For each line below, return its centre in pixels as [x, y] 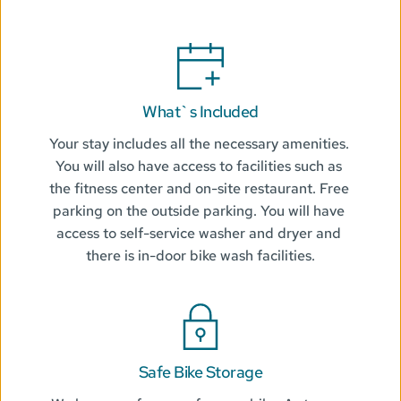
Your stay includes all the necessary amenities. [199, 144]
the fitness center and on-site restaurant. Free [199, 189]
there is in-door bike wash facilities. [200, 256]
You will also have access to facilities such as [199, 166]
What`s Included [200, 112]
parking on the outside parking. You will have [199, 211]
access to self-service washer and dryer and [199, 234]
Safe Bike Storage [200, 372]
